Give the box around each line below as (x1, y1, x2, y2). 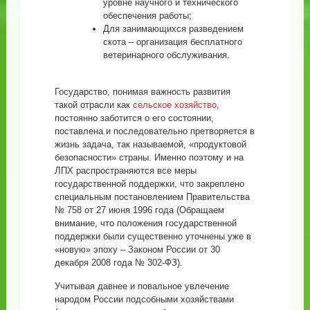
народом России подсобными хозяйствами (54, 294, 234, 305)
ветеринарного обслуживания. (102, 50, 230, 61)
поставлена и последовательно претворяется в (54, 126, 255, 137)
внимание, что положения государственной (54, 218, 237, 229)
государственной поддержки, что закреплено (54, 179, 244, 190)
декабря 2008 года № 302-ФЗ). (54, 257, 183, 268)
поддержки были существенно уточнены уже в (54, 231, 251, 242)
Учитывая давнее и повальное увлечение (54, 281, 229, 292)
